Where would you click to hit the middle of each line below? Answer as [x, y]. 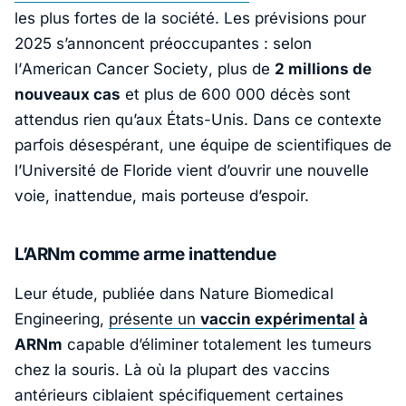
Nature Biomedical [266, 293]
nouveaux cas [68, 95]
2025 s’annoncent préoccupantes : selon [163, 44]
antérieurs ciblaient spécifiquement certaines [179, 395]
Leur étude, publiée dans [107, 293]
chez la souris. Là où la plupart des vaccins [172, 369]
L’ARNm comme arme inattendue [145, 255]
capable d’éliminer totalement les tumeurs [217, 344]
